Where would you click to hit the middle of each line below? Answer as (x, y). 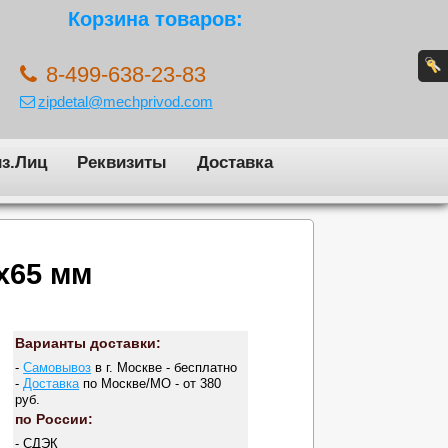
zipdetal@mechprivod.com (125, 101)
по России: (54, 419)
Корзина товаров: (156, 18)
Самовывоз (57, 367)
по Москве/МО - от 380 (150, 383)
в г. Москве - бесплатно (164, 367)
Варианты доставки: (88, 342)
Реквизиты (121, 161)
